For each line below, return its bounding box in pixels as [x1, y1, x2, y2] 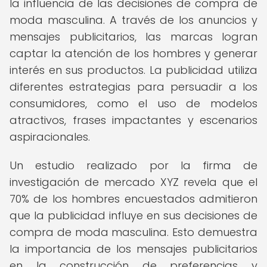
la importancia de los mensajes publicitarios [10, 241, 257, 256]
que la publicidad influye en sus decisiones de [10, 208, 257, 223]
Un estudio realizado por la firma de [10, 158, 257, 173]
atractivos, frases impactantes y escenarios [10, 113, 257, 128]
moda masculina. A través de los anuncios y [10, 13, 257, 27]
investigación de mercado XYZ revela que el [10, 175, 257, 190]
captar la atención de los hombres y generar [10, 46, 257, 61]
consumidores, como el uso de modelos [10, 96, 257, 111]
